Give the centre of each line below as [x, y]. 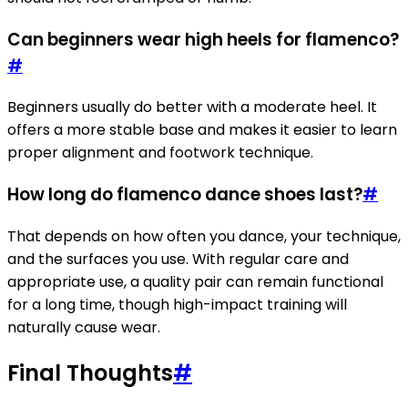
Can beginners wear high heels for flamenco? [203, 39]
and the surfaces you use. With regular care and [178, 259]
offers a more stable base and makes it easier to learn [202, 130]
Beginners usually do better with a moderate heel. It [192, 107]
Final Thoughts [90, 372]
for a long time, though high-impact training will [177, 304]
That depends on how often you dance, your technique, [204, 236]
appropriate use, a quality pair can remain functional [195, 281]
